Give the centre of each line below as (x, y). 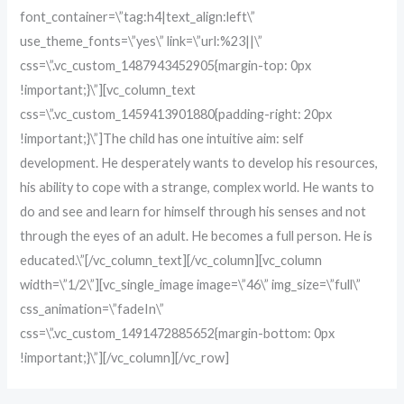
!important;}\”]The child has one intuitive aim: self (162, 138)
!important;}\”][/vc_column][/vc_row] (125, 357)
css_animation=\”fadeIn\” (92, 308)
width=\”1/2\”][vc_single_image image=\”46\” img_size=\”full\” (191, 284)
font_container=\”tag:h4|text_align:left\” (138, 16)
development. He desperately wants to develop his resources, (199, 162)
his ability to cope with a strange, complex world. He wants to (197, 187)
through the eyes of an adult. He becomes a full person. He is (197, 235)
